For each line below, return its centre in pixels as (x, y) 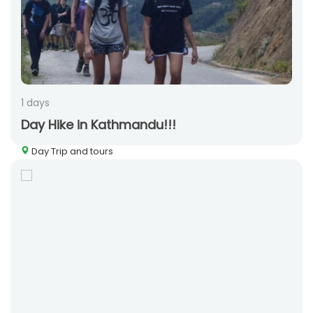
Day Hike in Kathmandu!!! (99, 125)
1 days (35, 103)
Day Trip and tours (71, 152)
